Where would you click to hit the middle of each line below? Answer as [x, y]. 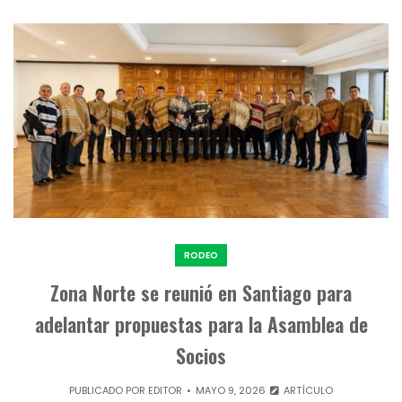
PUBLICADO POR [109, 390]
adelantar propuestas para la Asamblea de [201, 323]
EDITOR [166, 390]
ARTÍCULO [306, 390]
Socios [201, 355]
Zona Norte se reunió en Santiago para [201, 292]
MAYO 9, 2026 [231, 390]
